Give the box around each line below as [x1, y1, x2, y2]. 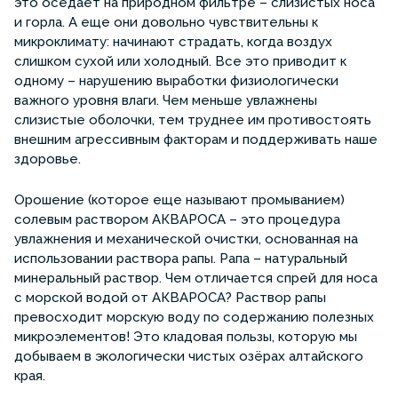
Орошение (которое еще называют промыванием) [14, 191, 345, 208]
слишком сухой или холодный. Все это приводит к [14, 52, 346, 69]
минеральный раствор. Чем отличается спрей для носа [14, 269, 378, 286]
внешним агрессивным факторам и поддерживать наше [14, 131, 378, 147]
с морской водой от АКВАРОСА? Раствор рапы [14, 289, 326, 306]
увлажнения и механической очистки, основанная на [14, 230, 358, 247]
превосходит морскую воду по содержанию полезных [14, 308, 374, 325]
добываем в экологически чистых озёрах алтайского [14, 347, 363, 364]
